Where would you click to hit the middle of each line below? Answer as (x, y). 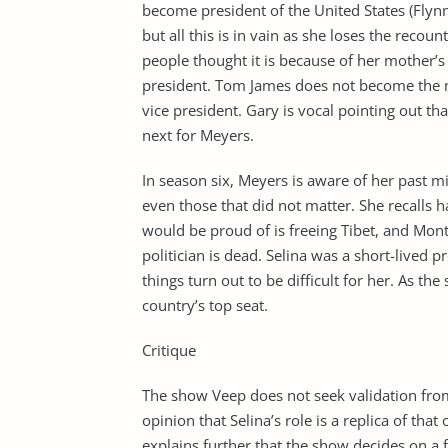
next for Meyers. (198, 135)
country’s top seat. (205, 305)
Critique (169, 350)
